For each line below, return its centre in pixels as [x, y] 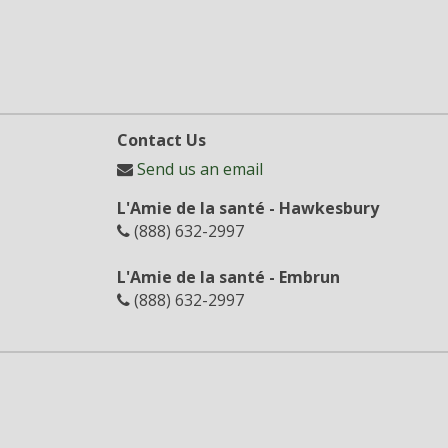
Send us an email [200, 169]
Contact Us [161, 140]
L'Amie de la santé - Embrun [228, 277]
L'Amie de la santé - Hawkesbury [248, 208]
